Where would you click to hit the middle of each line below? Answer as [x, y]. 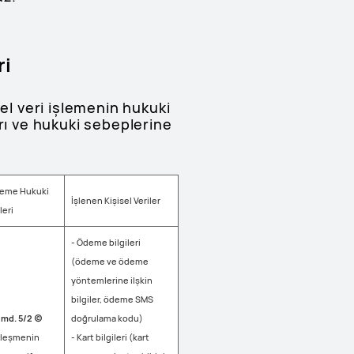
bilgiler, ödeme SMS [112, 299]
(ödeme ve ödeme [110, 261]
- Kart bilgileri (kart [110, 337]
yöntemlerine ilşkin [112, 280]
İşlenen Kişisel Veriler [116, 200]
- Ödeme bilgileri [106, 242]
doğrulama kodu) [107, 318]
